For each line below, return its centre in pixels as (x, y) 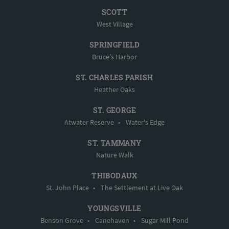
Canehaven (112, 221)
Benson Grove (62, 221)
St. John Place (67, 188)
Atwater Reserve (89, 122)
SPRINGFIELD (114, 45)
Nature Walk (114, 155)
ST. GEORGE (114, 110)
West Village (114, 24)
